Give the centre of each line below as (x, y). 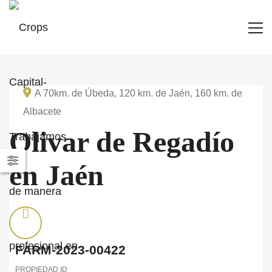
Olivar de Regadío (122, 142)
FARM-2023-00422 (70, 250)
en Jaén (56, 175)
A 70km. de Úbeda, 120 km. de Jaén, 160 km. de (138, 93)
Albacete (42, 111)
